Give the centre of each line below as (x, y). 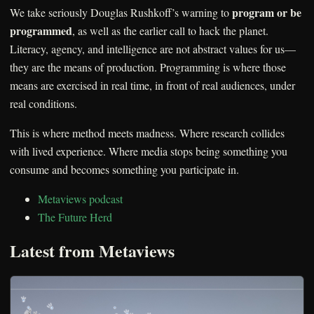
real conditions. (43, 104)
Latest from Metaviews (92, 251)
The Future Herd (75, 217)
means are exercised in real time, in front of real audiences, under (152, 86)
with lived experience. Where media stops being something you (149, 151)
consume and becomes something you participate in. (124, 170)
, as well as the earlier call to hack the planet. (170, 31)
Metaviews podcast (80, 199)
